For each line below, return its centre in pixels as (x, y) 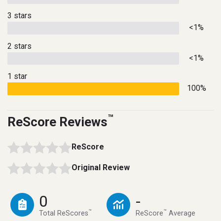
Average (181, 214)
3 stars (19, 16)
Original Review (101, 168)
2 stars (19, 46)
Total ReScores (64, 214)
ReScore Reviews (57, 122)
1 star (17, 76)
